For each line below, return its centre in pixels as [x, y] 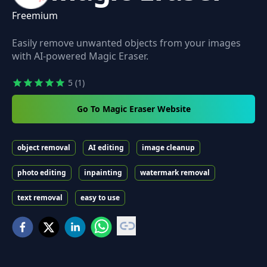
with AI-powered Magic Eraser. [80, 56]
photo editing [42, 172]
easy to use [100, 197]
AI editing [106, 147]
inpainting [103, 172]
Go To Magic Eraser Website [133, 108]
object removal [44, 147]
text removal [40, 197]
